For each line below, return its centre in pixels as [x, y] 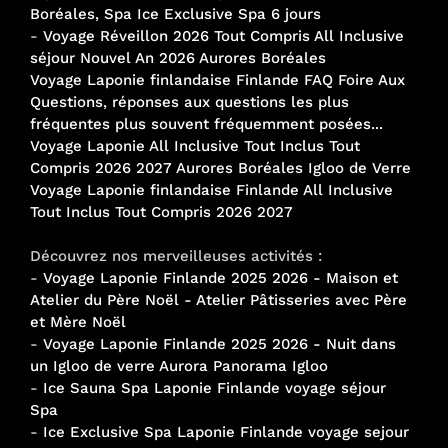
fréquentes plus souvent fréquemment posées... [206, 123]
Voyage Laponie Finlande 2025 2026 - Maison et [220, 277]
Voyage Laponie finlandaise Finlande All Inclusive [211, 189]
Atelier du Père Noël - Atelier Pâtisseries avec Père [218, 299]
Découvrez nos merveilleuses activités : [176, 255]
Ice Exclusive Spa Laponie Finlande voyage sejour [226, 431]
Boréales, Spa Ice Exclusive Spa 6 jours [175, 13]
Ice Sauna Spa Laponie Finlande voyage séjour [214, 387]
